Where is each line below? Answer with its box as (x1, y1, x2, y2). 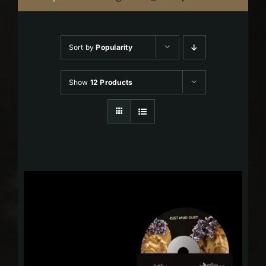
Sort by (68, 43, 96, 52)
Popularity (96, 43, 132, 52)
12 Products (90, 78, 133, 87)
